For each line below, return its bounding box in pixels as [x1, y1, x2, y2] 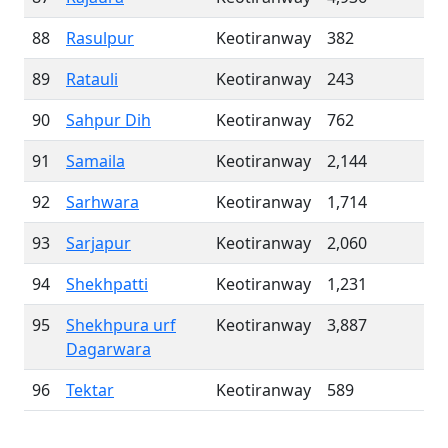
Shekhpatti [66, 273, 148, 295]
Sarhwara [66, 191, 139, 213]
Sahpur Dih [66, 109, 151, 131]
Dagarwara [66, 338, 151, 360]
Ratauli [66, 68, 118, 90]
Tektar [66, 379, 114, 401]
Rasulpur [66, 27, 134, 49]
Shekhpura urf [66, 314, 176, 336]
